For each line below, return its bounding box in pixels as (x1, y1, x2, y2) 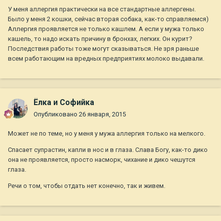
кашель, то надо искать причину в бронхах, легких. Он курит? (8, 35, 192, 43)
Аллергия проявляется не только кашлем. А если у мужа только (8, 25, 204, 33)
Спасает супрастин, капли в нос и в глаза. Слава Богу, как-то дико (8, 146, 208, 154)
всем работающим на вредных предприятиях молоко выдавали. (8, 55, 204, 63)
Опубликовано (34, 110, 79, 118)
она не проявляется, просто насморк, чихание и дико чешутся (8, 156, 195, 164)
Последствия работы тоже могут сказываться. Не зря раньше (8, 45, 199, 53)
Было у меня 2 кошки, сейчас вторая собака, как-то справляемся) (8, 15, 209, 23)
